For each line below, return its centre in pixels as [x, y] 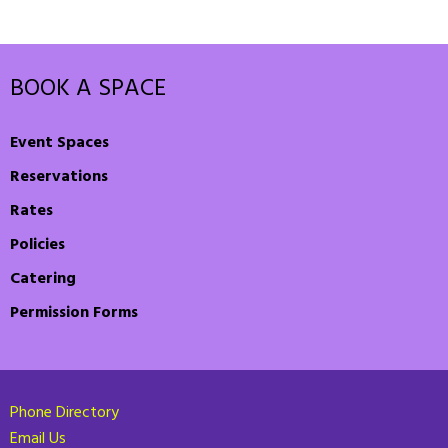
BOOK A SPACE [88, 89]
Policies [37, 245]
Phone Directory [64, 413]
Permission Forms [74, 313]
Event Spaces [59, 143]
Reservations [59, 177]
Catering [43, 279]
